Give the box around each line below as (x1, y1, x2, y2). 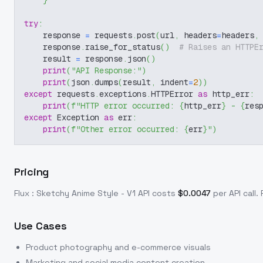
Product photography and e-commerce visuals (26, 242, 211, 252)
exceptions (99, 89, 146, 99)
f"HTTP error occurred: (71, 100, 179, 111)
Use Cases (14, 219, 67, 232)
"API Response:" (71, 65, 141, 76)
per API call (213, 188, 256, 198)
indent (156, 77, 188, 87)
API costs (136, 188, 176, 198)
